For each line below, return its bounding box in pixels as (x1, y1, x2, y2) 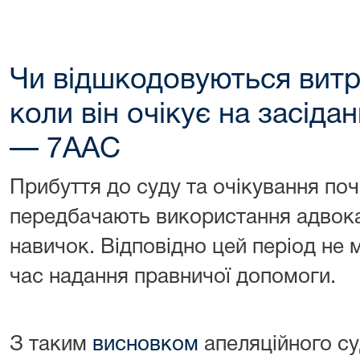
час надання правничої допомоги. (10, 268, 336, 287)
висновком (92, 335, 198, 354)
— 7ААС (10, 137, 121, 163)
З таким (10, 335, 92, 354)
